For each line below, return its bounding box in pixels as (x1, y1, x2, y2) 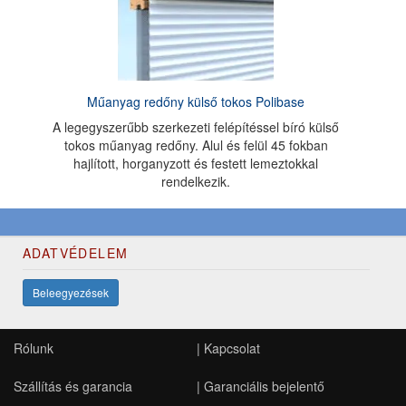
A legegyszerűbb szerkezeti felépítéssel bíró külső (53, 118, 340, 136)
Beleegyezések (33, 285, 109, 300)
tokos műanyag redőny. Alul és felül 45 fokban (63, 136, 328, 154)
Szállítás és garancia (14, 377, 132, 395)
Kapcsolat (203, 339, 260, 357)
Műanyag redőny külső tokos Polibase (87, 92, 305, 111)
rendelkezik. (161, 172, 231, 190)
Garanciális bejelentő (203, 377, 324, 395)
